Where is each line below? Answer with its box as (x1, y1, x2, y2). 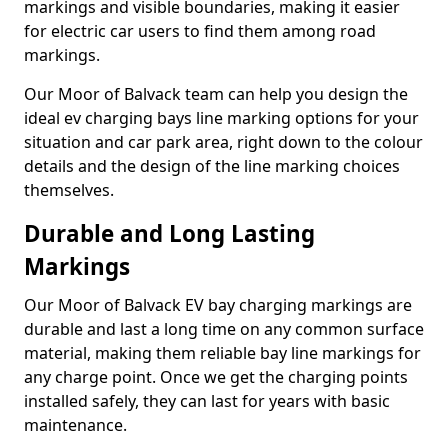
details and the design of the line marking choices (24, 155, 400, 177)
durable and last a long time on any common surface (24, 318, 424, 340)
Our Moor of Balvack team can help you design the (24, 83, 408, 105)
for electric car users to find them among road (24, 20, 376, 42)
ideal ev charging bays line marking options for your (24, 107, 419, 129)
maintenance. (24, 414, 127, 436)
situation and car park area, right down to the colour (24, 131, 423, 153)
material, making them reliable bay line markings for (24, 342, 421, 364)
